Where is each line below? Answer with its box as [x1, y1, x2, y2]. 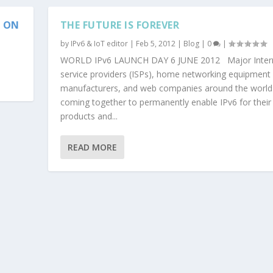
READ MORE [67, 141, 117, 153]
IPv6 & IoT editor [70, 38, 128, 49]
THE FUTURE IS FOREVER [60, 18, 180, 32]
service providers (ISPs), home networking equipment [60, 68, 271, 80]
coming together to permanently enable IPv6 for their [60, 96, 271, 108]
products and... [60, 110, 118, 122]
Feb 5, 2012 [135, 38, 175, 49]
